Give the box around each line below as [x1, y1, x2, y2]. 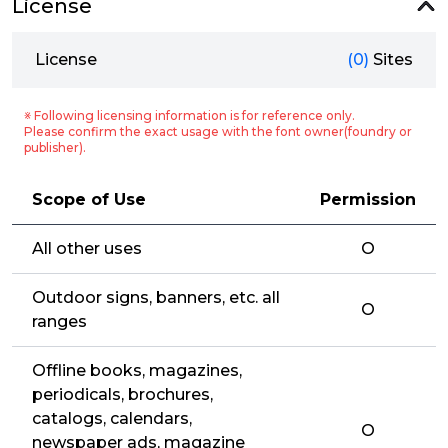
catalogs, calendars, [32, 409, 192, 428]
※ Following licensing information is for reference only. [24, 108, 355, 123]
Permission [320, 190, 416, 209]
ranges [32, 312, 87, 331]
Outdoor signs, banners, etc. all [32, 288, 280, 307]
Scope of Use [32, 190, 146, 209]
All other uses [32, 239, 142, 258]
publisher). [24, 140, 86, 155]
